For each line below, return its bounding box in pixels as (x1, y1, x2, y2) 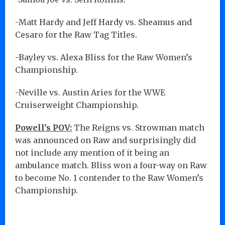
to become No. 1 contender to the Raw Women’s (15, 172, 203, 183)
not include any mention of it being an (15, 147, 169, 158)
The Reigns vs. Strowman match (72, 122, 204, 133)
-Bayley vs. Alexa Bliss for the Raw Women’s (15, 52, 192, 62)
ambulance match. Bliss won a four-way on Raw (15, 160, 207, 170)
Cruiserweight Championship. (15, 99, 139, 110)
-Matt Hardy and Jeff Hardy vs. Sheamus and (15, 17, 192, 27)
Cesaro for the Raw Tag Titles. (15, 29, 137, 40)
